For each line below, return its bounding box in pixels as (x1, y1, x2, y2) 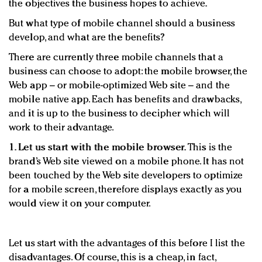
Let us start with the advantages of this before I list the (9, 239, 245, 249)
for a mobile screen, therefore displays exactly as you (9, 185, 243, 195)
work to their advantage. (9, 123, 115, 133)
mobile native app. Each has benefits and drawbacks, (9, 95, 242, 105)
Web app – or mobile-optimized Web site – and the (9, 81, 230, 91)
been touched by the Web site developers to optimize (9, 171, 243, 181)
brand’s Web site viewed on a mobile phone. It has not (9, 157, 244, 167)
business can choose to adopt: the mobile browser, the (9, 67, 248, 77)
